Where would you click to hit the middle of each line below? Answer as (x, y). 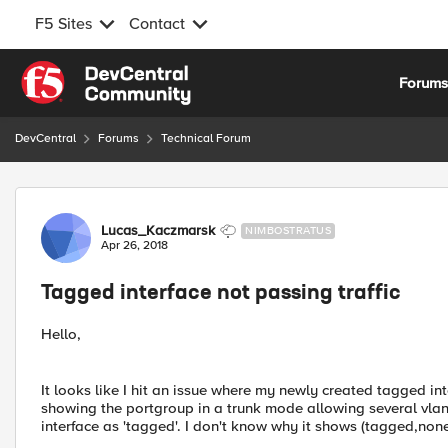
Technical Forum (206, 138)
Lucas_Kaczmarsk (158, 230)
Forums (118, 138)
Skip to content (86, 72)
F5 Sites (63, 24)
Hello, (61, 334)
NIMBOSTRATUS (288, 230)
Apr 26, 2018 (134, 245)
